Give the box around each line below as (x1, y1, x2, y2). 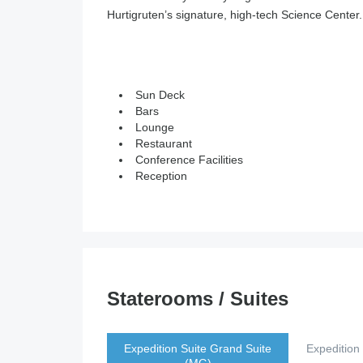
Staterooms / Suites (107, 288, 288, 310)
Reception (135, 169, 187, 182)
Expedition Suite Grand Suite (124, 342, 272, 355)
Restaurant (135, 137, 192, 150)
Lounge (135, 121, 174, 134)
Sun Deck (135, 88, 185, 101)
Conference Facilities (135, 153, 243, 166)
